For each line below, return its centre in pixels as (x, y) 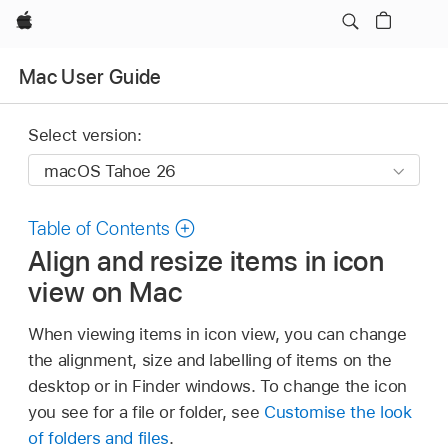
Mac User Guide (90, 76)
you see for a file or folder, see (146, 411)
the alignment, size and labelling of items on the (210, 359)
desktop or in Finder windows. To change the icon (217, 385)
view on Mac (105, 291)
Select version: (85, 135)
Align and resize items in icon (206, 260)
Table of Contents (99, 229)
